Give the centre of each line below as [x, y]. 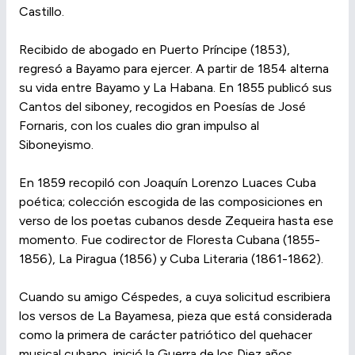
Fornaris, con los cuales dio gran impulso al [139, 125]
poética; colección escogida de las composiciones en [171, 201]
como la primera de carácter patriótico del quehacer [166, 334]
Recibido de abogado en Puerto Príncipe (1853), [155, 49]
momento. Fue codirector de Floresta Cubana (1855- [170, 239]
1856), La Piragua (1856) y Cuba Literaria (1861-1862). [171, 258]
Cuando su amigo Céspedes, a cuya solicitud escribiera [175, 296]
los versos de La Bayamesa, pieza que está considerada [176, 315]
